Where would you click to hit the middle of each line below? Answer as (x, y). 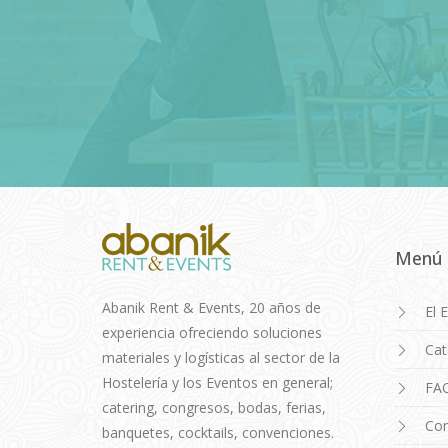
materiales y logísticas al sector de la (221, 357)
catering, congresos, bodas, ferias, (214, 407)
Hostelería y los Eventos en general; (217, 382)
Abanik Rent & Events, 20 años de (211, 307)
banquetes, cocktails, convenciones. (218, 432)
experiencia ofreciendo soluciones (212, 332)
